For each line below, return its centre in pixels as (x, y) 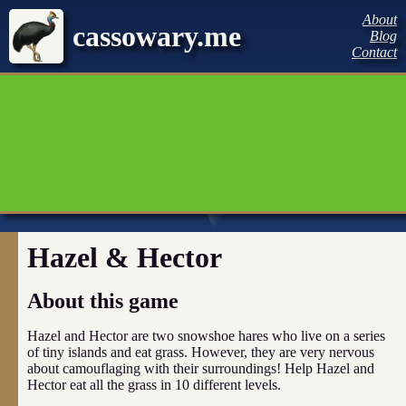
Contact (374, 52)
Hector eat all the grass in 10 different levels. (154, 385)
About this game (103, 301)
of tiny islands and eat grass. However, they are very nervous (201, 352)
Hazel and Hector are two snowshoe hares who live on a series (206, 336)
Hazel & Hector (125, 257)
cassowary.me (157, 36)
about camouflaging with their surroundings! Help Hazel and (201, 368)
